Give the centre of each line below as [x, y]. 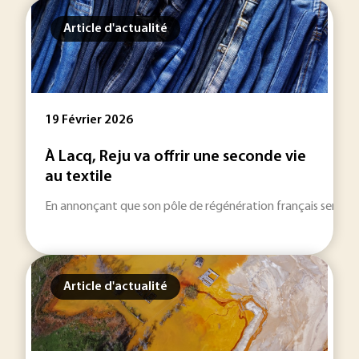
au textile [79, 177]
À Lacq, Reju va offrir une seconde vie [175, 157]
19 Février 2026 [89, 120]
